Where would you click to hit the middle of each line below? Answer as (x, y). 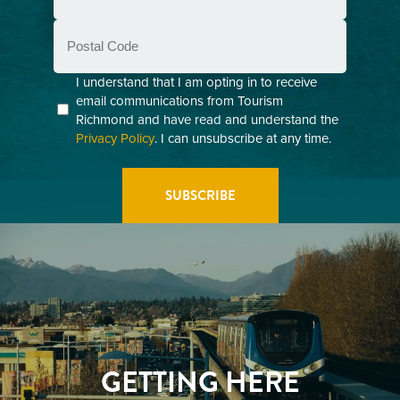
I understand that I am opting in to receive (196, 82)
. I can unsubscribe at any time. (243, 138)
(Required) (81, 103)
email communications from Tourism (179, 101)
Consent (79, 82)
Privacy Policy (115, 138)
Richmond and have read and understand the (207, 120)
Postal (71, 28)
